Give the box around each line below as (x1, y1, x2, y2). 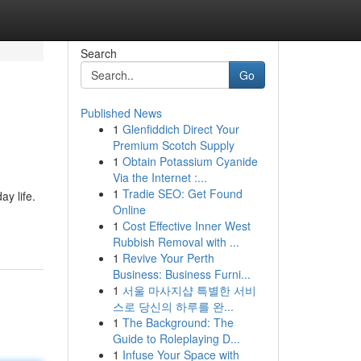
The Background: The (122, 314, 234, 330)
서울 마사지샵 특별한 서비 (122, 282, 256, 298)
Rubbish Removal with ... (112, 234, 239, 250)
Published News (80, 105, 162, 121)
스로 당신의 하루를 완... (112, 298, 234, 314)
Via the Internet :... (112, 169, 207, 185)
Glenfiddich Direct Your (122, 121, 239, 137)
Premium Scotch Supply (112, 137, 234, 153)
